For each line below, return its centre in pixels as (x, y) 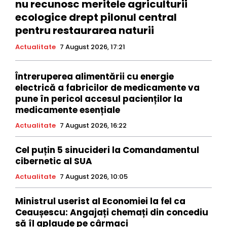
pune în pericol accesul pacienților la (99, 99)
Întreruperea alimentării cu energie (94, 76)
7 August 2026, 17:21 (92, 47)
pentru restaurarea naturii (85, 30)
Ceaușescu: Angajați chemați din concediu (112, 212)
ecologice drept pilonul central (96, 17)
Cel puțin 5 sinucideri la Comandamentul (107, 150)
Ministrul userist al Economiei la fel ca (100, 201)
